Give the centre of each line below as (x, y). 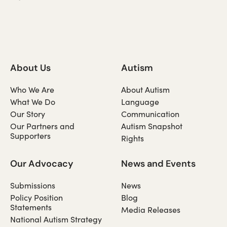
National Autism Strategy (56, 219)
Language (140, 101)
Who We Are (32, 89)
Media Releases (151, 209)
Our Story (28, 113)
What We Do (33, 101)
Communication (150, 113)
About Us (30, 67)
